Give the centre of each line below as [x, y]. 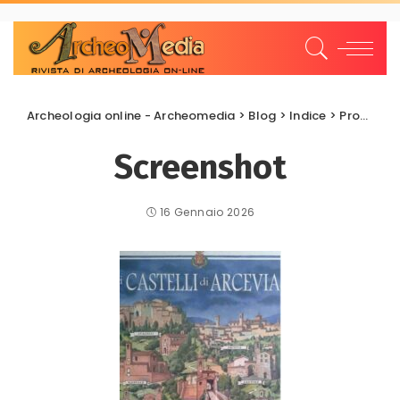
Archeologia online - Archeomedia [131, 116]
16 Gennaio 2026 [208, 212]
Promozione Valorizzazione [350, 116]
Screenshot [200, 167]
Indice [308, 116]
